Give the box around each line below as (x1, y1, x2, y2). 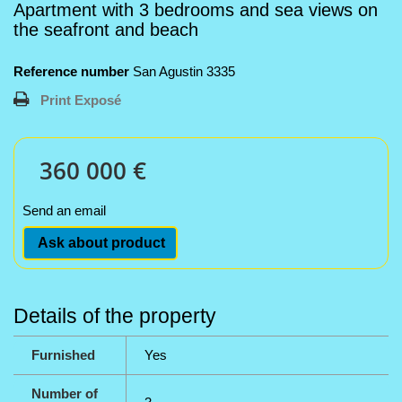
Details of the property (13, 304, 216, 328)
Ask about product (35, 235, 165, 250)
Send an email (22, 203, 106, 218)
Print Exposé (40, 92, 121, 108)
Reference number (13, 64, 129, 79)
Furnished (31, 347, 95, 363)
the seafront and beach (13, 20, 198, 39)
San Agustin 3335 (133, 64, 235, 79)
